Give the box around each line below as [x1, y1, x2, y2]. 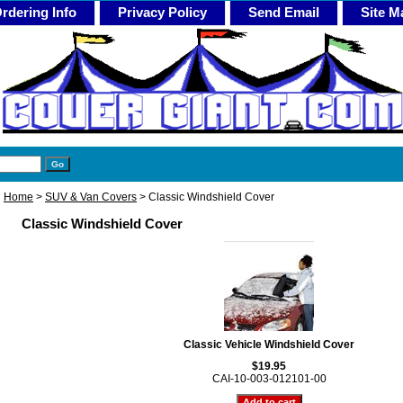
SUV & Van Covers [45, 191, 137, 203]
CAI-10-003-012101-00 [211, 372, 327, 385]
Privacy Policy [118, 4, 207, 20]
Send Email [248, 4, 319, 20]
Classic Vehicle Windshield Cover [184, 338, 354, 351]
